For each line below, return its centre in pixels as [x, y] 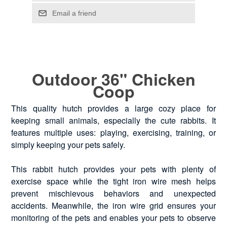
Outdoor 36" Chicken [113, 79]
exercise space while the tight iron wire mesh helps [113, 181]
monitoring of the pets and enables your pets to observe [113, 217]
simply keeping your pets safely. [68, 144]
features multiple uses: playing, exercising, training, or [113, 132]
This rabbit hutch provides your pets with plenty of [113, 169]
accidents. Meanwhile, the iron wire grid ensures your [113, 205]
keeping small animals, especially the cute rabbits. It [113, 120]
